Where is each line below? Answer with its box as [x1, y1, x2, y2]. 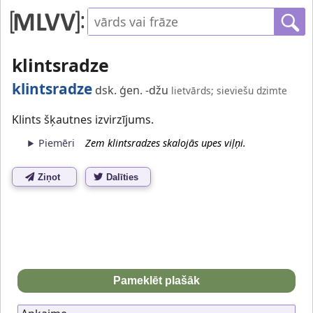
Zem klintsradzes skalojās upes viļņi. [85, 136, 247, 150]
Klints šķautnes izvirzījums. [12, 111, 154, 127]
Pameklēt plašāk [113, 274, 200, 286]
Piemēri [38, 136, 75, 150]
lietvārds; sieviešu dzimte [171, 83, 287, 97]
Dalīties [106, 171, 139, 182]
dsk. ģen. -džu [92, 82, 168, 98]
